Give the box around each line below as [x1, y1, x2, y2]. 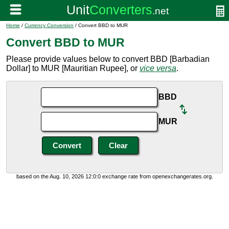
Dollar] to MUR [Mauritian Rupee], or [6, 64, 140, 73]
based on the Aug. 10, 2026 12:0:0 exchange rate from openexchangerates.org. [16, 173, 213, 179]
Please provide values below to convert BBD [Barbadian [6, 55, 210, 63]
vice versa [140, 64, 176, 73]
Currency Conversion [25, 22, 74, 28]
